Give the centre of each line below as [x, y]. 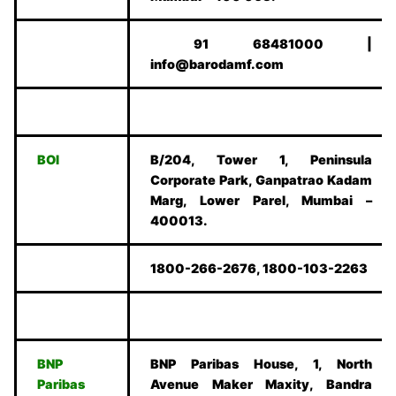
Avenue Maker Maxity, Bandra [261, 385]
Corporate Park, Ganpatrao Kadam [261, 180]
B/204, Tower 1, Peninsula [261, 160]
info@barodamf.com [217, 65]
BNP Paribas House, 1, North [261, 364]
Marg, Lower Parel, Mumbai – [261, 201]
